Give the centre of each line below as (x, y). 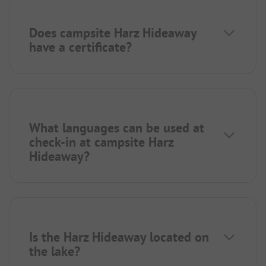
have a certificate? (80, 47)
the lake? (55, 251)
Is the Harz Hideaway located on (119, 237)
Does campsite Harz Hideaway (113, 33)
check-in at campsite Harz (101, 142)
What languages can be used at (117, 128)
